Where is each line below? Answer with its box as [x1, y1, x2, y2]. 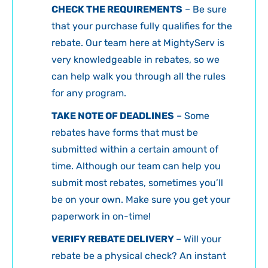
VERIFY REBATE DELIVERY [51, 233, 176, 245]
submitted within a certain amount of [51, 144, 218, 156]
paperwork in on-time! [51, 211, 151, 223]
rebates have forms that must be [51, 127, 198, 139]
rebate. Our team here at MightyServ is [51, 37, 224, 49]
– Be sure [182, 4, 227, 16]
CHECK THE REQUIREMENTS [51, 4, 182, 16]
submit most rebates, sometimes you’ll [51, 177, 223, 189]
